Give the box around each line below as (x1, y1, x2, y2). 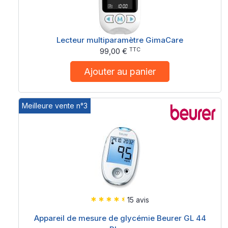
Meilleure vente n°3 (22, 101, 88, 110)
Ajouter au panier (84, 66, 156, 77)
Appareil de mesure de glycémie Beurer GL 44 (34, 213, 206, 223)
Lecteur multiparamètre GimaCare (56, 35, 183, 45)
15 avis (127, 195, 149, 204)
